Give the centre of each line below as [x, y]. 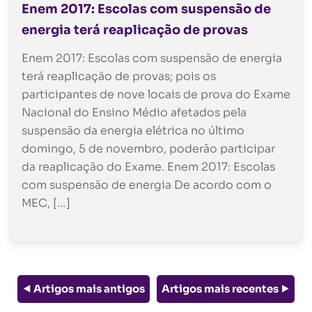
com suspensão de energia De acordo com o [147, 185]
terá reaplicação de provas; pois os [119, 76]
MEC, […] [46, 203]
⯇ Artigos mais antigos [84, 288]
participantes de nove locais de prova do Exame [156, 94]
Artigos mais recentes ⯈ [226, 288]
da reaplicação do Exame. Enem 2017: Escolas [148, 166]
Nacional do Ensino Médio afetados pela [134, 112]
